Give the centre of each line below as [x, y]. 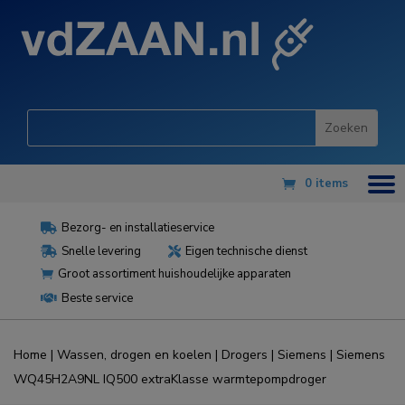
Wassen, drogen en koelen [134, 355]
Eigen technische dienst [246, 252]
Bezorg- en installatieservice [137, 228]
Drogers [245, 355]
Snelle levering [101, 252]
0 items [326, 184]
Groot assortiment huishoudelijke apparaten [174, 274]
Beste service [97, 299]
